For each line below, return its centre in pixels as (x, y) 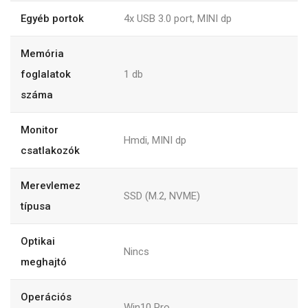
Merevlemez (51, 186)
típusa (36, 207)
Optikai (38, 242)
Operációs (46, 297)
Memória (42, 54)
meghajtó (44, 262)
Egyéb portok (52, 19)
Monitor (40, 130)
